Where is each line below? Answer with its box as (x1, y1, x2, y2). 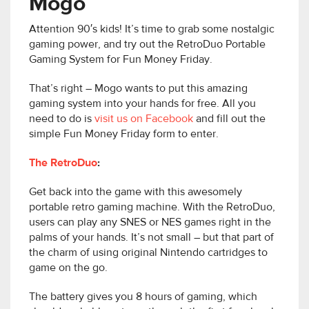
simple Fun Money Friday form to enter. (29, 129, 219, 141)
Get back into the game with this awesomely (29, 187, 242, 199)
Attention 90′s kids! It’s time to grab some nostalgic (29, 24, 275, 36)
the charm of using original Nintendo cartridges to (29, 248, 268, 259)
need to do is (29, 114, 94, 126)
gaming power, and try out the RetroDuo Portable (29, 39, 266, 51)
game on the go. (29, 263, 108, 275)
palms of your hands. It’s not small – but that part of (29, 232, 274, 244)
